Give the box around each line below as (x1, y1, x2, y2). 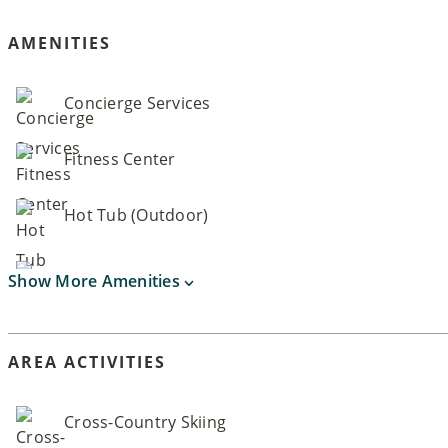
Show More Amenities (8, 269, 185, 292)
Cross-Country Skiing (64, 410, 227, 433)
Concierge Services (64, 91, 211, 114)
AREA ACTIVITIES (8, 350, 166, 373)
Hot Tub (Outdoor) (64, 203, 209, 226)
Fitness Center (64, 147, 176, 170)
